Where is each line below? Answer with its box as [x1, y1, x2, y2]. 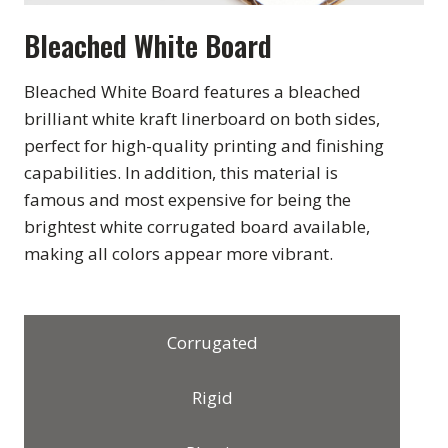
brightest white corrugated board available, [24, 214, 370, 238]
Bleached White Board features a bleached [24, 79, 361, 103]
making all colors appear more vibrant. [24, 241, 333, 265]
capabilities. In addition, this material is [24, 160, 338, 184]
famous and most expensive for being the [24, 187, 351, 211]
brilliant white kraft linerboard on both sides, [24, 106, 380, 130]
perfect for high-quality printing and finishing [24, 133, 384, 157]
